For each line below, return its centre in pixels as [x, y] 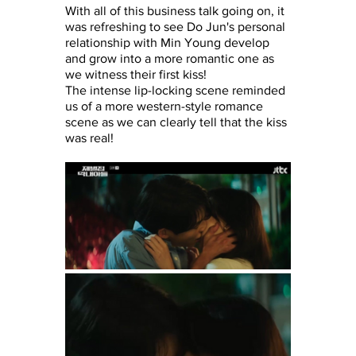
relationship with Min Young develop [169, 42]
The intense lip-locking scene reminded [177, 90]
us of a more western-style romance [166, 106]
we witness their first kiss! [136, 74]
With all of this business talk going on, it [176, 10]
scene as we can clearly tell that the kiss [178, 122]
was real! [89, 137]
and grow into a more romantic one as [171, 58]
